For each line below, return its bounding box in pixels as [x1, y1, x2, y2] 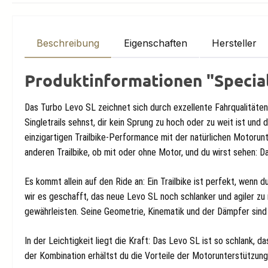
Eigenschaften [124, 37, 187, 50]
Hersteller [212, 37, 257, 50]
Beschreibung [36, 37, 99, 50]
